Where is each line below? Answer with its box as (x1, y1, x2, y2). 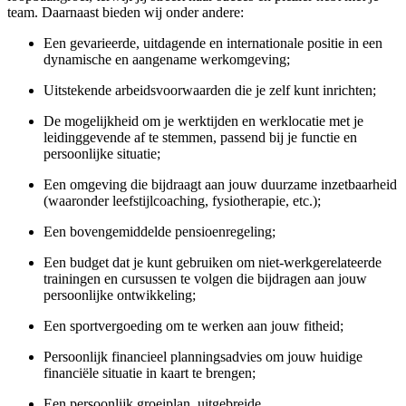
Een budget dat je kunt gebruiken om (43, 254, 258, 270)
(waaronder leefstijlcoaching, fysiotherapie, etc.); (43, 192, 321, 208)
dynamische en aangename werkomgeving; (43, 51, 290, 67)
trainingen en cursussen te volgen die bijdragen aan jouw (43, 270, 367, 286)
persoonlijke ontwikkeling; (43, 286, 196, 303)
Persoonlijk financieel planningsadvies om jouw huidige (43, 348, 362, 364)
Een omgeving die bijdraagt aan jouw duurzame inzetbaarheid (43, 176, 397, 192)
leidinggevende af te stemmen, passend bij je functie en (43, 129, 357, 145)
